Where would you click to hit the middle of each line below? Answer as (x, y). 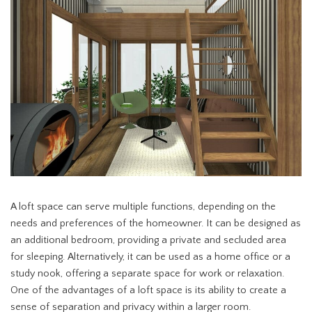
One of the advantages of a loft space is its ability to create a (148, 290)
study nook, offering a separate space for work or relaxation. (147, 273)
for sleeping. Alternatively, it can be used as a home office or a (150, 257)
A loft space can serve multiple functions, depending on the (143, 206)
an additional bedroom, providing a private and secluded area (148, 240)
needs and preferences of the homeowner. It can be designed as (156, 223)
